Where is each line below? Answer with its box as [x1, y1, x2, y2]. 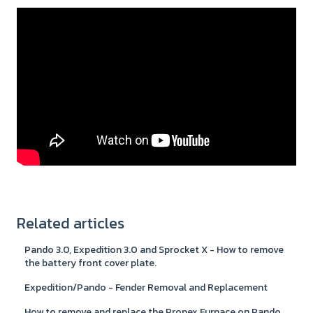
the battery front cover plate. [24, 256, 157, 271]
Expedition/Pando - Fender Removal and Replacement [24, 280, 268, 296]
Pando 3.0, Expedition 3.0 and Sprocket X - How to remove [24, 242, 284, 258]
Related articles [17, 212, 124, 235]
